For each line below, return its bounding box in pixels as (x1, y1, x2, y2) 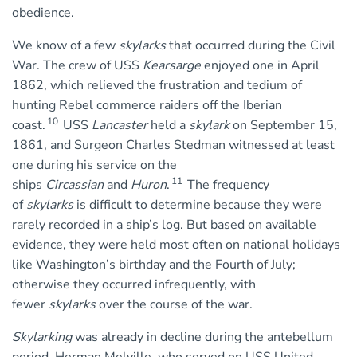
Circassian (45, 176, 104, 194)
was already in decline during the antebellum (72, 328, 333, 347)
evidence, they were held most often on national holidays (12, 236, 340, 254)
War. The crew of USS (12, 57, 143, 75)
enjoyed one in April (201, 57, 320, 75)
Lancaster (92, 116, 147, 135)
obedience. (12, 4, 74, 22)
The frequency (184, 176, 269, 194)
